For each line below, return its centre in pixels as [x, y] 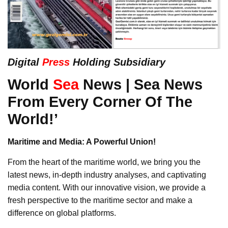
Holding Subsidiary [118, 62]
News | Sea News [141, 84]
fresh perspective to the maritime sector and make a [100, 200]
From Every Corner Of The [100, 101]
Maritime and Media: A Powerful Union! [82, 141]
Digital [25, 62]
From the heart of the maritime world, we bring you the [104, 162]
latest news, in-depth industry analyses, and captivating [107, 175]
